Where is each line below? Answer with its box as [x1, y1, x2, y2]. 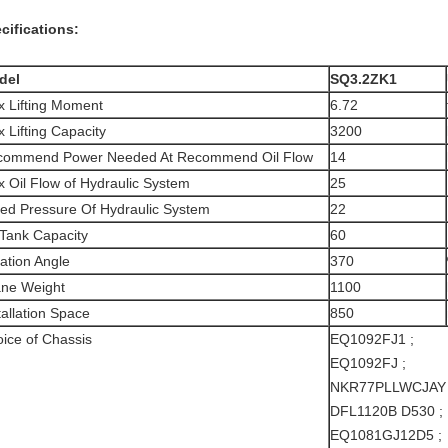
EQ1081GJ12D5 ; [330, 427, 442, 443]
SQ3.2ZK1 [330, 71, 397, 87]
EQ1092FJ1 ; [330, 331, 414, 347]
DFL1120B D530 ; [330, 403, 443, 419]
